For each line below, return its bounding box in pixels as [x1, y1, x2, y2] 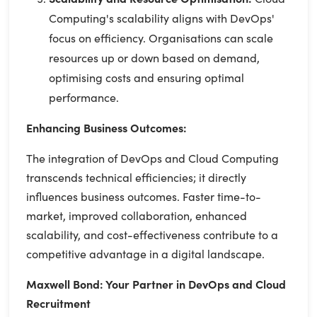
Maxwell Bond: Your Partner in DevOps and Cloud [26, 275, 286, 292]
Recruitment [26, 294, 91, 311]
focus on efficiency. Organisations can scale [49, 29, 273, 45]
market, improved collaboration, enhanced [26, 207, 247, 223]
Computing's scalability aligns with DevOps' [49, 9, 275, 25]
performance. [49, 88, 119, 105]
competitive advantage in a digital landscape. [26, 245, 265, 261]
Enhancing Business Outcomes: [26, 119, 187, 135]
